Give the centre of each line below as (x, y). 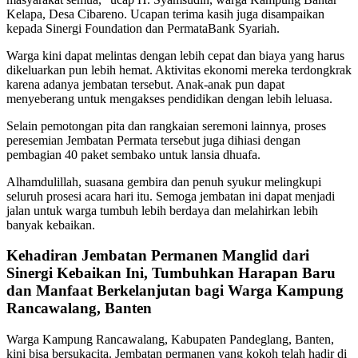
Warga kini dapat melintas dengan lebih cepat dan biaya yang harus (175, 55)
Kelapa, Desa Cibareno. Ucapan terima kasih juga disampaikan (165, 14)
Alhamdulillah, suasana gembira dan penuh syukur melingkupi (164, 181)
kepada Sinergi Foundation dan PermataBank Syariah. (143, 28)
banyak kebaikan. (51, 225)
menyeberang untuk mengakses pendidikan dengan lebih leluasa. (169, 98)
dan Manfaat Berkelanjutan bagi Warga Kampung (175, 291)
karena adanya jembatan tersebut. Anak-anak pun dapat (145, 84)
